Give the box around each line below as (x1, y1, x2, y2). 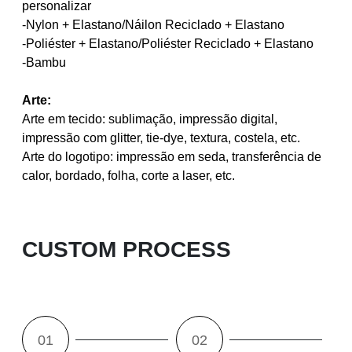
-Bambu (22, 55, 67, 69)
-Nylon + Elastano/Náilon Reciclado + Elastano (22, 17, 285, 31)
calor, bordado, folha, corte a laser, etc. (22, 168, 239, 182)
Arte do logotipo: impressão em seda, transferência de (22, 149, 322, 163)
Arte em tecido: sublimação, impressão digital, (22, 112, 278, 126)
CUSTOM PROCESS (22, 237, 232, 262)
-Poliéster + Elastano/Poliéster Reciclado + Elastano (22, 36, 314, 50)
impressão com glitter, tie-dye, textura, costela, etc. (22, 130, 301, 145)
